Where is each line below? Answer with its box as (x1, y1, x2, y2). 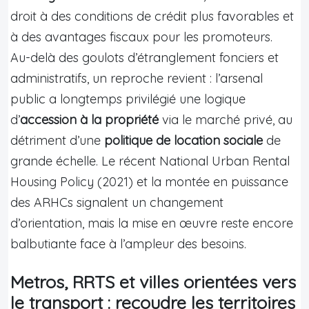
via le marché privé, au (159, 111, 292, 128)
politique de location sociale (104, 132, 263, 148)
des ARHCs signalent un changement (10, 194, 223, 210)
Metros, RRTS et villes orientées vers (10, 270, 296, 292)
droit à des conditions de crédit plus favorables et (10, 8, 294, 24)
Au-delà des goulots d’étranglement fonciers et (10, 49, 279, 66)
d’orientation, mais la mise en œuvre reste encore (10, 215, 293, 231)
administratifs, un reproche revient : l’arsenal (10, 70, 263, 86)
